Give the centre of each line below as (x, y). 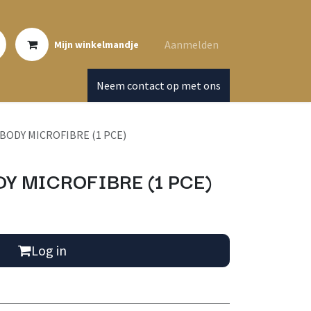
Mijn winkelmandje (96, 44)
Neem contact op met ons (159, 85)
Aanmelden (192, 44)
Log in (49, 250)
